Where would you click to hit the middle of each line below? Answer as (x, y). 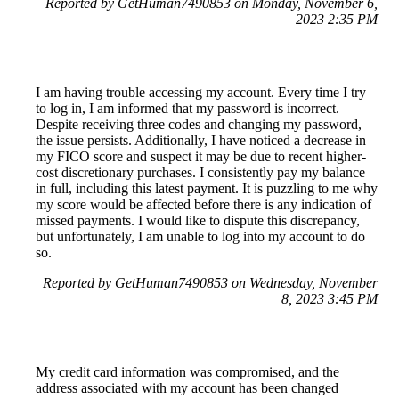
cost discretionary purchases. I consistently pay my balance (200, 172)
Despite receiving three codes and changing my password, (199, 124)
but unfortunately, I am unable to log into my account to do (200, 236)
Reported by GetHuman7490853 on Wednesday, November (210, 282)
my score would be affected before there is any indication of (204, 204)
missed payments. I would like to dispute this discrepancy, (198, 220)
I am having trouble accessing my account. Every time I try (201, 92)
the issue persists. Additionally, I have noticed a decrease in (201, 140)
